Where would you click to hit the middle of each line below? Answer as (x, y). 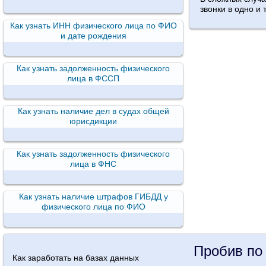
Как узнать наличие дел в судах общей (93, 111)
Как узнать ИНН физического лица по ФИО (93, 26)
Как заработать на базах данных (76, 258)
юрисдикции (94, 121)
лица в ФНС (94, 164)
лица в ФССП (94, 79)
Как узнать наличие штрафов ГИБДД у (93, 197)
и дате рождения (93, 36)
